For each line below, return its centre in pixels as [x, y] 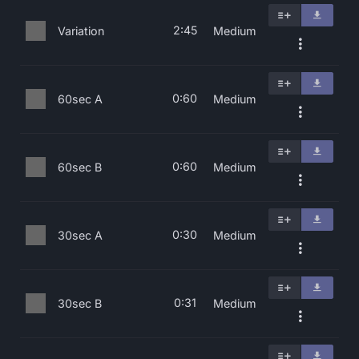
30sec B [80, 303]
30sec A [80, 235]
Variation [81, 31]
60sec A [80, 99]
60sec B [80, 167]
